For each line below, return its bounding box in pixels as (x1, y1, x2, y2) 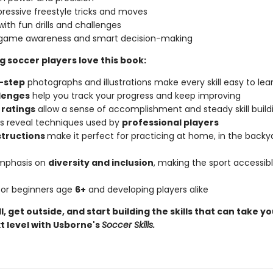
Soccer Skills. (101, 219, 155, 231)
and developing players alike (85, 183, 208, 196)
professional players (121, 116, 219, 129)
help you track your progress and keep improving (29, 90, 241, 102)
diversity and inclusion (48, 157, 154, 169)
